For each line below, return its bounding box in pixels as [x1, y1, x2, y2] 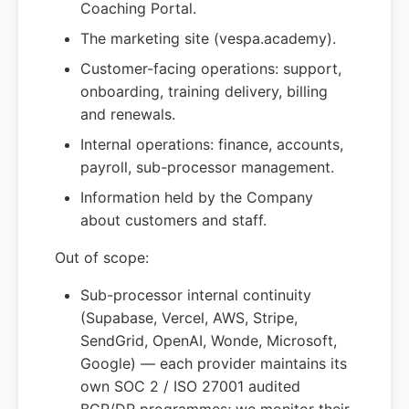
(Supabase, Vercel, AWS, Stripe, [80, 309, 298, 328]
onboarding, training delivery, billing [80, 82, 328, 101]
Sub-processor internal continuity [80, 286, 311, 305]
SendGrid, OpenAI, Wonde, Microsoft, [80, 331, 337, 351]
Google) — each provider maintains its [80, 354, 347, 373]
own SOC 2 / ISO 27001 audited [80, 377, 300, 396]
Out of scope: [55, 248, 149, 267]
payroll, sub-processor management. [80, 158, 334, 177]
